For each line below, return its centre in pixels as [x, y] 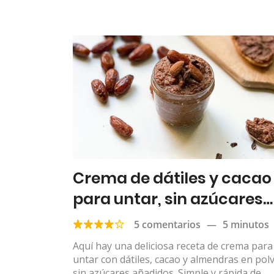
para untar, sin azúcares [168, 199]
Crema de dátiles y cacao [172, 178]
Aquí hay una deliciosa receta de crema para [173, 246]
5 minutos [246, 224]
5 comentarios [167, 224]
